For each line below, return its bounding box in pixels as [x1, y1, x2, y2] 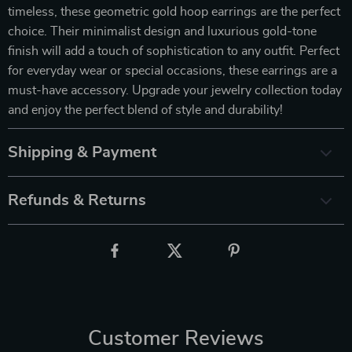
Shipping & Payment [8, 144, 156, 160]
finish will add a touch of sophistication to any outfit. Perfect [8, 44, 339, 57]
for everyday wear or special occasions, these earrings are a [8, 64, 337, 77]
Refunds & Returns [8, 192, 146, 208]
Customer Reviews [88, 328, 264, 349]
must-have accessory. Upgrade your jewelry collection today [8, 83, 342, 97]
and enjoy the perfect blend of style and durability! [8, 103, 283, 116]
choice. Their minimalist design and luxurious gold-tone [8, 24, 317, 38]
